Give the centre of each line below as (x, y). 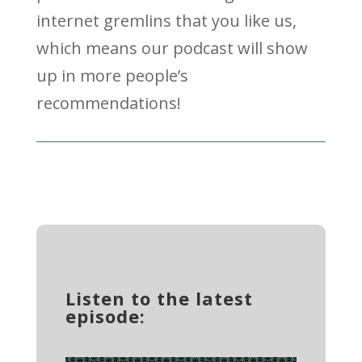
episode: (105, 316)
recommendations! (108, 103)
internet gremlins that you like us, (166, 21)
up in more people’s (112, 76)
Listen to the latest (159, 299)
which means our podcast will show (172, 48)
